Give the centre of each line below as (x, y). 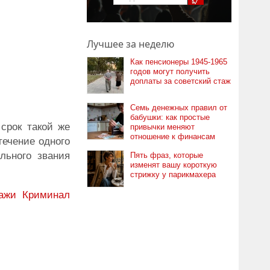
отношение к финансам (173, 137)
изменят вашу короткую (174, 165)
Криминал (46, 195)
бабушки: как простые (170, 117)
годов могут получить (170, 71)
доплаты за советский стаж (181, 81)
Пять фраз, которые (167, 155)
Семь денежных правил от (179, 108)
